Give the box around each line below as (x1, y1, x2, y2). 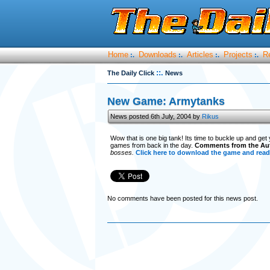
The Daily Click (107, 69, 154, 77)
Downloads (138, 50, 177, 59)
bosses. (110, 149, 136, 156)
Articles (186, 50, 213, 59)
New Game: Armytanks (107, 95, 225, 107)
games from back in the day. (110, 142, 195, 149)
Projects (223, 50, 253, 59)
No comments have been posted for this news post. (107, 195, 258, 202)
